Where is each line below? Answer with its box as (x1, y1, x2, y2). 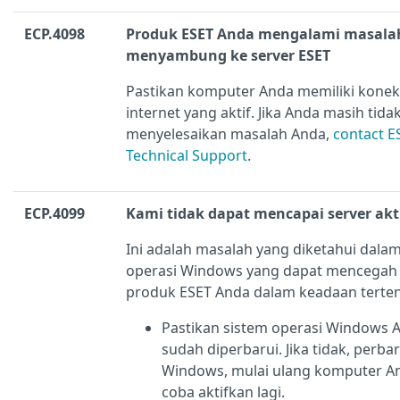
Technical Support (126, 146, 247, 166)
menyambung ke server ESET (126, 46, 330, 66)
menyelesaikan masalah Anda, (126, 124, 333, 145)
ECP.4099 (24, 204, 85, 224)
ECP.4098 (24, 24, 85, 45)
